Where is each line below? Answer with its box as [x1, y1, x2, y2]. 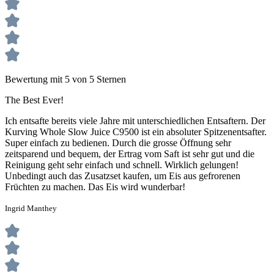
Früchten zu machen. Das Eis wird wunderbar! [5, 181, 185, 192]
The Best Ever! [5, 94, 64, 105]
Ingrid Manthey [5, 203, 57, 213]
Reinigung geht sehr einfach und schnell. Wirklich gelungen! [5, 159, 239, 170]
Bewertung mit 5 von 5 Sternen [5, 73, 126, 84]
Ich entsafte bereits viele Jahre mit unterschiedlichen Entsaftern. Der [5, 115, 265, 126]
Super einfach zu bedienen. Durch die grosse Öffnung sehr [5, 137, 231, 148]
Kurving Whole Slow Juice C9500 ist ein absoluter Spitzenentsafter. [5, 126, 267, 137]
